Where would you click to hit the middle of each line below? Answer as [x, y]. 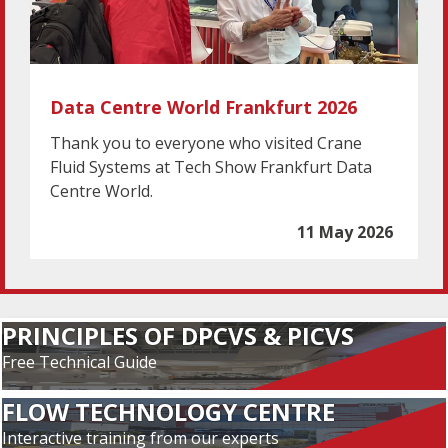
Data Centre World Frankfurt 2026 [203, 106]
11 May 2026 [345, 231]
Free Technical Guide [80, 361]
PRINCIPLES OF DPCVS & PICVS [178, 335]
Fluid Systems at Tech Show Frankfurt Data [211, 166]
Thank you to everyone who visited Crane [206, 142]
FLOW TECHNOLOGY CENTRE [169, 411]
